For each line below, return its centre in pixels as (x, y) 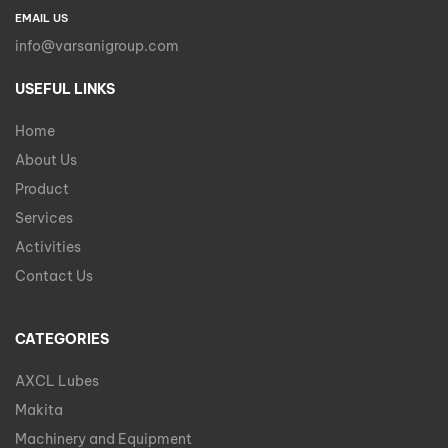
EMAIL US (41, 18)
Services (44, 218)
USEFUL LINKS (65, 89)
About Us (46, 160)
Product (42, 189)
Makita (39, 410)
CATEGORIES (62, 339)
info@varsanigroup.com (97, 46)
